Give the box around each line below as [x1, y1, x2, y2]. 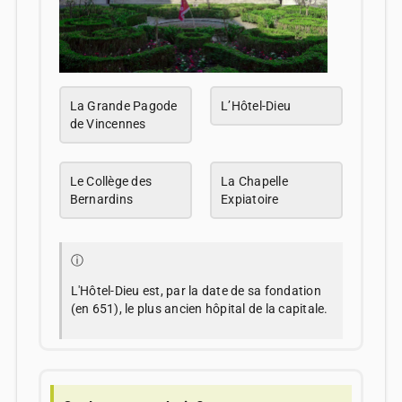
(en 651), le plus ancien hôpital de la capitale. [70, 301, 328, 316]
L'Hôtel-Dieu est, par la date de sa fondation [70, 283, 321, 298]
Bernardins [69, 191, 134, 206]
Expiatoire [221, 191, 279, 206]
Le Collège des [69, 173, 153, 188]
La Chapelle [221, 173, 288, 188]
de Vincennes [69, 116, 146, 131]
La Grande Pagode [69, 98, 178, 113]
